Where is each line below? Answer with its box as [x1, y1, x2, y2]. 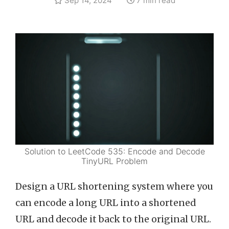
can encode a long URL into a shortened [15, 197, 196, 209]
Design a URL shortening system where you [15, 181, 213, 193]
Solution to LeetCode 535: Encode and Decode [24, 146, 205, 157]
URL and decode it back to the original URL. [15, 214, 211, 225]
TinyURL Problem [81, 156, 148, 167]
